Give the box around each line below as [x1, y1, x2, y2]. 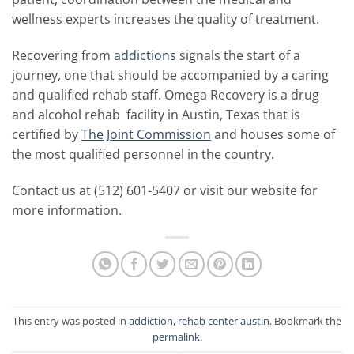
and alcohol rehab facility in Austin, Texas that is [12, 105, 300, 123]
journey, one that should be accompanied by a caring [12, 66, 329, 84]
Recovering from [12, 46, 114, 64]
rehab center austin [178, 313, 269, 328]
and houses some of [211, 125, 335, 143]
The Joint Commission [81, 125, 211, 143]
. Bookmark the [269, 313, 341, 328]
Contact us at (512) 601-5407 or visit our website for [12, 181, 318, 199]
